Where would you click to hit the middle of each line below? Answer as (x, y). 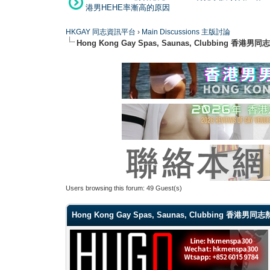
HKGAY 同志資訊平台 (101, 32)
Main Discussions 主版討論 (186, 32)
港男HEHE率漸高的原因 (128, 7)
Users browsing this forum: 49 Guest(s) (124, 188)
